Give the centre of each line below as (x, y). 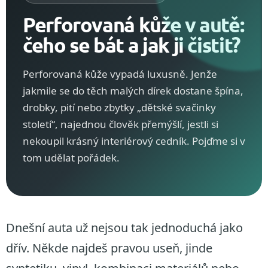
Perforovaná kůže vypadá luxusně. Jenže (120, 74)
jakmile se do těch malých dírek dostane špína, (133, 91)
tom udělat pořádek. (71, 158)
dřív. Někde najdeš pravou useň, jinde (109, 248)
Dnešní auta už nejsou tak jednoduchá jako (124, 228)
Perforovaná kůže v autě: (133, 25)
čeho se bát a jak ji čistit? (131, 45)
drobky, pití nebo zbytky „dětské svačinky (119, 108)
